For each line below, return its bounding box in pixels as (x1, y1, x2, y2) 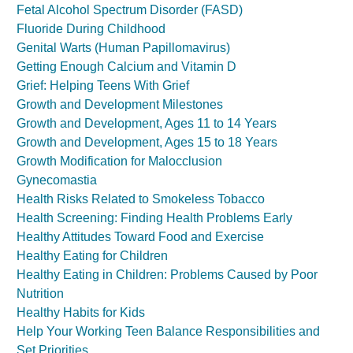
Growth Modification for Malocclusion (17, 154, 222, 168)
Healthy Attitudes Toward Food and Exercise (17, 230, 264, 243)
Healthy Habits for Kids (17, 306, 145, 319)
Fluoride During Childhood (17, 22, 165, 35)
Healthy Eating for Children (17, 249, 168, 262)
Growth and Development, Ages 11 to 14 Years (17, 117, 277, 130)
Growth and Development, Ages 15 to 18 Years (17, 136, 277, 149)
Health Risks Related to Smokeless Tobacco (17, 192, 265, 206)
